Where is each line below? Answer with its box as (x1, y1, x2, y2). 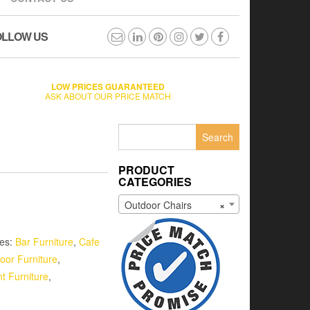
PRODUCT (118, 162, 174, 178)
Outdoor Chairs (125, 198, 192, 212)
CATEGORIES (118, 174, 192, 190)
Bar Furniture (15, 235, 73, 248)
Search (118, 123, 150, 137)
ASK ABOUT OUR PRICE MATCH (45, 89, 171, 102)
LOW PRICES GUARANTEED (51, 80, 165, 93)
